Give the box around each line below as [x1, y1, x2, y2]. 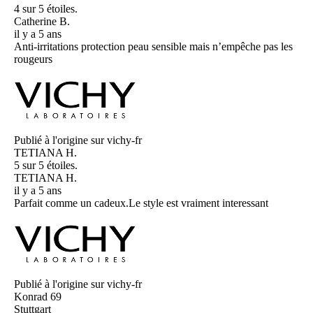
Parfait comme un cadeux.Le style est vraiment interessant [14, 197, 268, 210]
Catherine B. [14, 15, 70, 28]
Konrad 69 [14, 291, 61, 303]
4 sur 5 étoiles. [14, 3, 78, 15]
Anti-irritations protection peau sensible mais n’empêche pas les [14, 41, 293, 53]
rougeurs [14, 53, 52, 66]
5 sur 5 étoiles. [14, 159, 78, 172]
